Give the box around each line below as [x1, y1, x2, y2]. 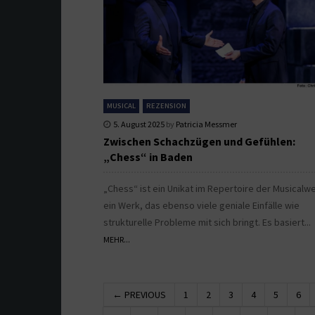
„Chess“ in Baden [103, 149, 193, 164]
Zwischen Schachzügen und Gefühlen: [103, 134, 295, 148]
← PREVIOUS [112, 288, 166, 302]
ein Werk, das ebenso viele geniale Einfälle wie [103, 198, 300, 212]
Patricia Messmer [176, 118, 237, 129]
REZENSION [146, 101, 186, 110]
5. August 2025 [113, 118, 165, 129]
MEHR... [103, 233, 130, 245]
